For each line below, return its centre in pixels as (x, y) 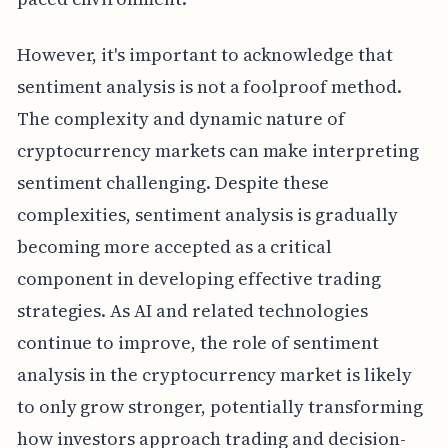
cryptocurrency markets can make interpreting (217, 151)
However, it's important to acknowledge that (204, 55)
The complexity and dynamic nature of (181, 119)
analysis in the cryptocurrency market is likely (214, 375)
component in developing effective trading (198, 279)
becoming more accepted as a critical (174, 247)
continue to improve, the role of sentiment (197, 343)
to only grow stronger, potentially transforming (219, 407)
